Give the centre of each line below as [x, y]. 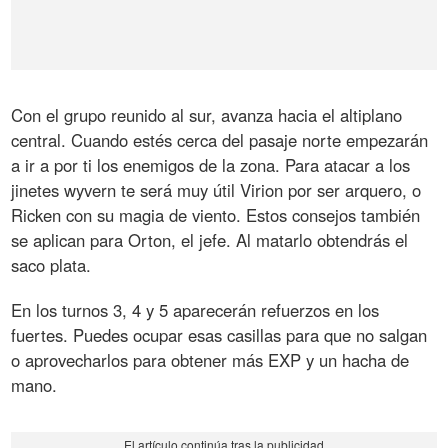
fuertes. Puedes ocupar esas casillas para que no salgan [219, 335]
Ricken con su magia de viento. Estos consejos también [216, 215]
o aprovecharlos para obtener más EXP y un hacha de [210, 360]
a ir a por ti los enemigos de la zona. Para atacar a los [211, 165]
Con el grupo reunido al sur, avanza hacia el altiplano [207, 115]
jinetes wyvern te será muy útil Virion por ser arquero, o [216, 190]
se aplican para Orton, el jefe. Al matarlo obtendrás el [210, 240]
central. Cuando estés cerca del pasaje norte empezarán [220, 140]
